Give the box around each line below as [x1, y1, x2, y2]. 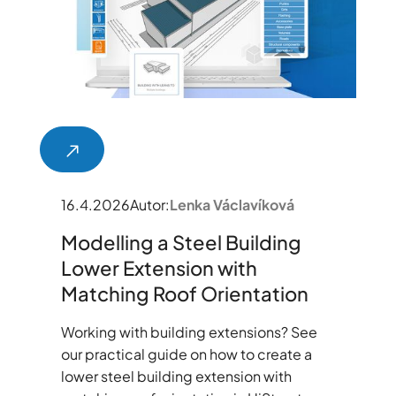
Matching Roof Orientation [60, 281, 308, 307]
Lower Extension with [60, 255, 257, 281]
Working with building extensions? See [60, 323, 317, 342]
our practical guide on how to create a [60, 345, 312, 364]
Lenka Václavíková [169, 195, 294, 215]
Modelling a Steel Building [60, 230, 301, 255]
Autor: [129, 195, 170, 215]
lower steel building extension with [60, 367, 292, 386]
